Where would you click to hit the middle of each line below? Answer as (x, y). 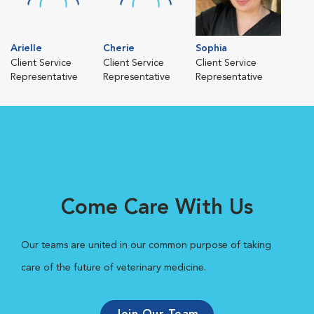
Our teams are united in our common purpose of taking (146, 245)
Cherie (119, 48)
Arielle (26, 48)
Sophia (211, 48)
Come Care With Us (157, 208)
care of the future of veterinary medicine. (114, 268)
